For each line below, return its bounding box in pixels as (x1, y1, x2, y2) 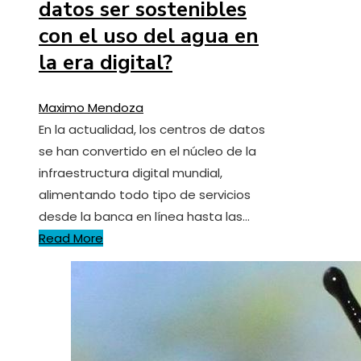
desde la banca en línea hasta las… (39, 207, 250, 225)
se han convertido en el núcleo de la (39, 142, 256, 160)
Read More (39, 229, 103, 247)
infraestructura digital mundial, (39, 164, 222, 181)
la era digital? (39, 48, 172, 77)
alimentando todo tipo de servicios (39, 185, 251, 203)
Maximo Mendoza (39, 98, 143, 116)
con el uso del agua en (39, 21, 259, 50)
